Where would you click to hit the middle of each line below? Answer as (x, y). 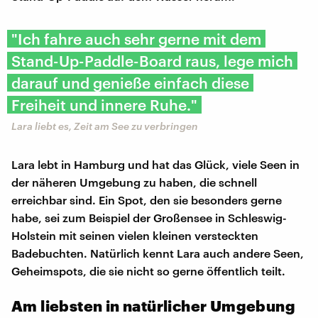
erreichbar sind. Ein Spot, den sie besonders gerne (147, 199)
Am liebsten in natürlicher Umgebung (153, 305)
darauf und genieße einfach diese (130, 82)
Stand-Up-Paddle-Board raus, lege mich (152, 60)
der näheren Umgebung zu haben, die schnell (134, 182)
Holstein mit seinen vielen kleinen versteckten (135, 235)
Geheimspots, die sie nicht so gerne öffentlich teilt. (148, 270)
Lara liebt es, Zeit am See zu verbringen (105, 126)
